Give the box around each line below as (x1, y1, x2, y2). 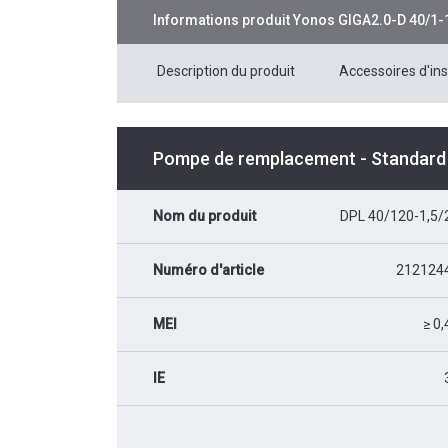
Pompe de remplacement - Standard (153, 147, 446, 169)
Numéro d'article (153, 261, 264, 278)
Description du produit (157, 62, 295, 79)
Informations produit (153, 11, 293, 28)
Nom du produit (153, 207, 256, 224)
